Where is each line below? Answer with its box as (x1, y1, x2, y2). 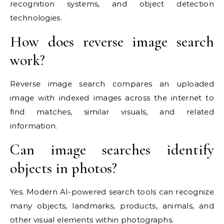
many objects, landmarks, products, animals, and (10, 201, 214, 211)
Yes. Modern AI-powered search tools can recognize (10, 187, 214, 197)
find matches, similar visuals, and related (10, 107, 214, 117)
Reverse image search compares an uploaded (10, 79, 214, 89)
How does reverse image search (10, 32, 214, 51)
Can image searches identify (10, 140, 214, 159)
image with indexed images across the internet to (10, 93, 214, 103)
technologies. (10, 13, 62, 23)
